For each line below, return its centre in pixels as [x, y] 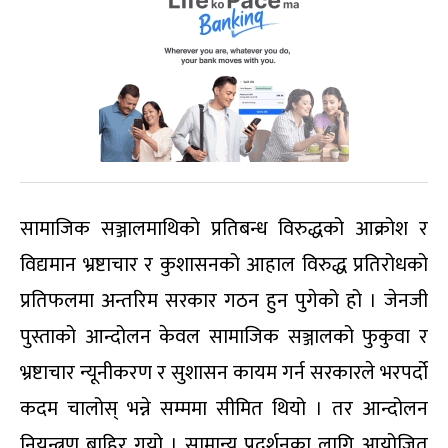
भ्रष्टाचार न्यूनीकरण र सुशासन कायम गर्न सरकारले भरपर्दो [224, 373]
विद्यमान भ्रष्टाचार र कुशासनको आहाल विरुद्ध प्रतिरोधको [224, 265]
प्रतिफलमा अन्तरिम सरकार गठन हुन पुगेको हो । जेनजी [224, 301]
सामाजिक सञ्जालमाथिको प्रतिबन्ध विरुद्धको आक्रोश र [224, 229]
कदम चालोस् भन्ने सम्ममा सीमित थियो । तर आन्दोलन [224, 409]
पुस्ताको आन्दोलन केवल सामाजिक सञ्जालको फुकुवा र [224, 337]
